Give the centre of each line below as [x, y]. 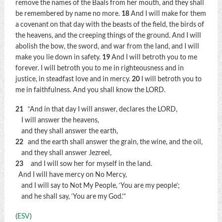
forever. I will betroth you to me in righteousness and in [99, 68]
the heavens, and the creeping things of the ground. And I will [108, 35]
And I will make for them [168, 13]
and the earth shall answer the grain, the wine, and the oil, [113, 142]
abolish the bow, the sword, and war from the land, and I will [107, 46]
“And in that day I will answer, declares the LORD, [101, 109]
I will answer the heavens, [57, 120]
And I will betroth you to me [154, 57]
